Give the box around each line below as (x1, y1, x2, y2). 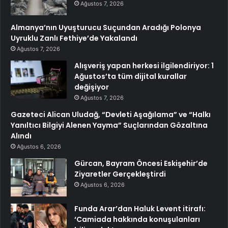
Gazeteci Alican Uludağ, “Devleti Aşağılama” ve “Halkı (11, 109, 211, 120)
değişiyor (74, 81, 109, 92)
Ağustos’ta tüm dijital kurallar (74, 71, 187, 81)
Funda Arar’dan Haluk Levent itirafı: (74, 203, 206, 214)
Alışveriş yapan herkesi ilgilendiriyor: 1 (74, 60, 214, 71)
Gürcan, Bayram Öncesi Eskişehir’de (74, 158, 208, 168)
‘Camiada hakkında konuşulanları (74, 214, 200, 224)
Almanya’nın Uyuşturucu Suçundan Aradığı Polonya (11, 22, 201, 33)
